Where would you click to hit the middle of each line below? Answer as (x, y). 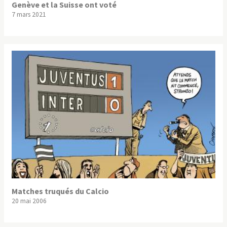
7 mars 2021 (29, 14)
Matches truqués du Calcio (60, 191)
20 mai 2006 (29, 201)
